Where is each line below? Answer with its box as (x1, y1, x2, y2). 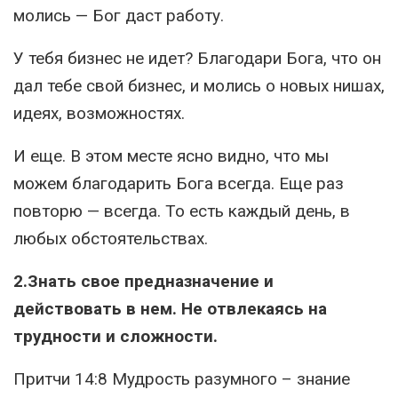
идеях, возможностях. (13, 103, 185, 124)
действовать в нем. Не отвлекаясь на (13, 298, 327, 320)
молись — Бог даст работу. (13, 5, 224, 27)
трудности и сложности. (13, 326, 218, 347)
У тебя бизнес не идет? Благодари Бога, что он (13, 48, 381, 69)
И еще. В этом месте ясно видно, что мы (13, 146, 329, 167)
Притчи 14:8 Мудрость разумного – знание (13, 369, 350, 390)
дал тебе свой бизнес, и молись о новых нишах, (13, 76, 385, 97)
